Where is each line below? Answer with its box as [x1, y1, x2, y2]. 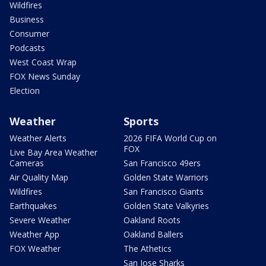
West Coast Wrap [9, 56, 77, 68]
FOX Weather [9, 242, 61, 254]
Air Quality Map [9, 171, 68, 183]
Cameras [9, 157, 44, 169]
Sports [123, 113, 159, 128]
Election [9, 84, 40, 96]
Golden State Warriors [123, 171, 208, 183]
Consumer [9, 27, 49, 39]
